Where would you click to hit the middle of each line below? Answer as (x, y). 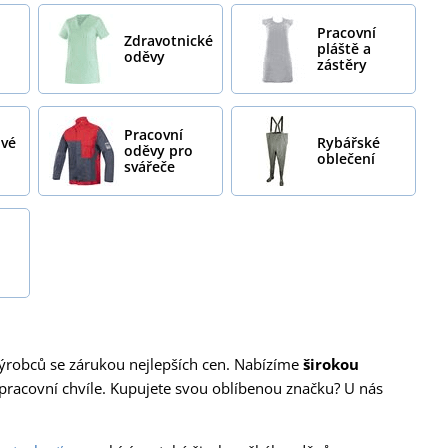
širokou (331, 363)
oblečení (346, 158)
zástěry (342, 64)
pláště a (344, 48)
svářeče (150, 166)
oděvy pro (159, 150)
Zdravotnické (169, 40)
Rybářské (349, 142)
